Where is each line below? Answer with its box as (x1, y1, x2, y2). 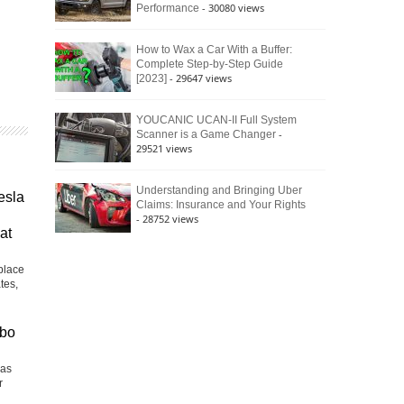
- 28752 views (136, 212, 198, 225)
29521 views (136, 142, 192, 155)
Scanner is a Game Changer (136, 128, 276, 141)
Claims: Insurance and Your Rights (136, 198, 306, 211)
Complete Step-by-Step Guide (136, 58, 283, 70)
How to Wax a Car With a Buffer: (136, 43, 292, 56)
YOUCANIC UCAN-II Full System (136, 114, 297, 126)
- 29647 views (170, 71, 232, 85)
